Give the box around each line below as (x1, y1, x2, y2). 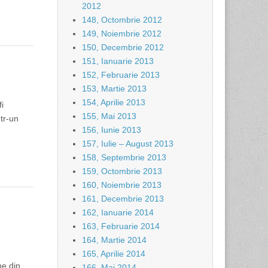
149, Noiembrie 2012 (82, 29, 162, 38)
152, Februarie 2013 (82, 70, 160, 80)
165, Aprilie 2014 (82, 249, 145, 258)
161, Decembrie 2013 (82, 194, 164, 203)
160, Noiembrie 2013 (82, 180, 162, 190)
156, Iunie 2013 (82, 125, 141, 135)
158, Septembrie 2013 (82, 153, 166, 162)
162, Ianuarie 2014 (82, 208, 154, 217)
